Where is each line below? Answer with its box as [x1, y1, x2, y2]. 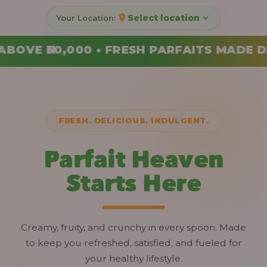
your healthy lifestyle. [85, 253, 182, 264]
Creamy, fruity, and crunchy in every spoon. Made [21, 222, 246, 233]
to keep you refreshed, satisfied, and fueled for [25, 237, 242, 249]
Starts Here [66, 168, 201, 197]
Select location [128, 13, 200, 23]
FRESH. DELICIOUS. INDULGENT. [58, 116, 209, 125]
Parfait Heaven [43, 144, 224, 173]
